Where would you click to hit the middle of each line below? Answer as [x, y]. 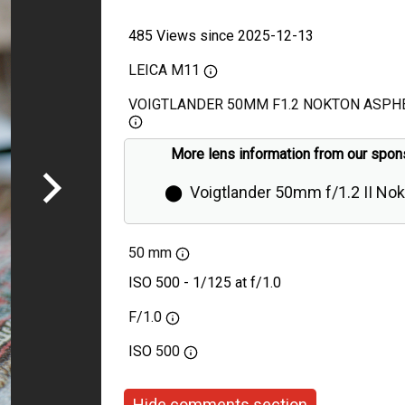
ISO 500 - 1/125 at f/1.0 [205, 283]
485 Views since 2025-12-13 [221, 36]
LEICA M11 [164, 70]
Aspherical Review [297, 237]
